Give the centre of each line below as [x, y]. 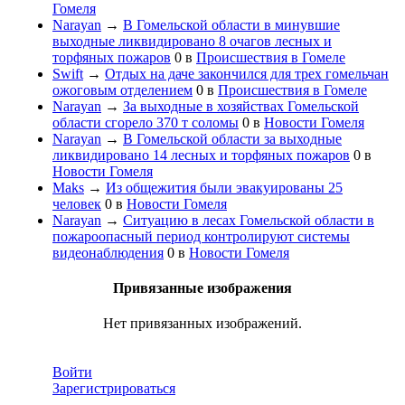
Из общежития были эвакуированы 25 [224, 187]
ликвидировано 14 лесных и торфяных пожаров [201, 155]
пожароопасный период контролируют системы [201, 236]
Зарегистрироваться [114, 389]
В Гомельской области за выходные [232, 138]
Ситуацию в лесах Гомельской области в [249, 220]
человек [77, 203]
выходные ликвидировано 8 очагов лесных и [192, 41]
